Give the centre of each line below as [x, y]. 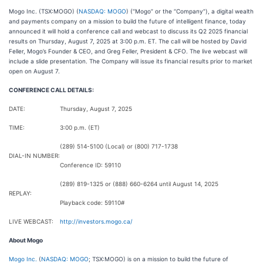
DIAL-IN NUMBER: [34, 156]
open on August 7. [34, 71]
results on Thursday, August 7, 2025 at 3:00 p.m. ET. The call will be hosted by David [128, 41]
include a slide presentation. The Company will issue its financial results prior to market [131, 61]
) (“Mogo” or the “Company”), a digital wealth [190, 11]
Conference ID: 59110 [90, 165]
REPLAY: [20, 193]
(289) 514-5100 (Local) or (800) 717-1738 [119, 146]
